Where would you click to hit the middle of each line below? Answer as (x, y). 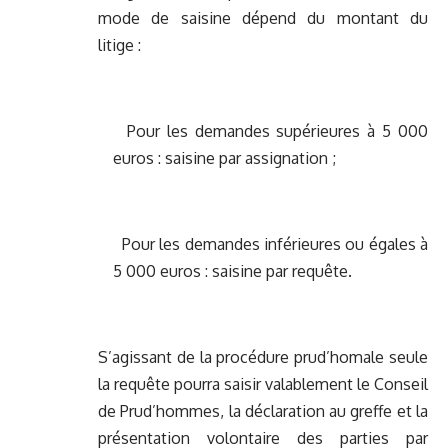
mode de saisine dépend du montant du (263, 18)
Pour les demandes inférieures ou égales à (270, 244)
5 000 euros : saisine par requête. (232, 271)
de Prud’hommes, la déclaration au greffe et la (263, 411)
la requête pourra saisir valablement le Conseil (263, 384)
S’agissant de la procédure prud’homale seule (263, 357)
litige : (119, 45)
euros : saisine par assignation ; (224, 158)
